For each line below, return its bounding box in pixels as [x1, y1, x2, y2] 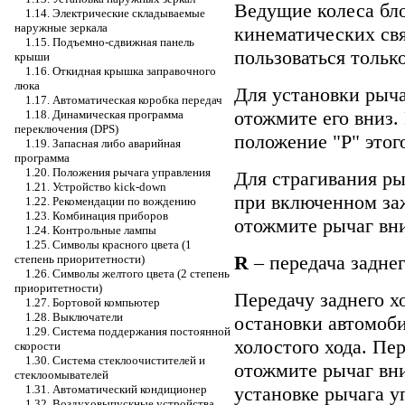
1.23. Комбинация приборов [25, 209, 168, 222]
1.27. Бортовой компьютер [25, 296, 160, 309]
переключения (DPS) [14, 122, 118, 136]
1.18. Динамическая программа [25, 108, 184, 121]
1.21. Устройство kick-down [25, 180, 166, 193]
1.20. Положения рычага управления [25, 165, 211, 179]
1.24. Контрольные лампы [25, 223, 156, 237]
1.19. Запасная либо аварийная [25, 137, 181, 150]
